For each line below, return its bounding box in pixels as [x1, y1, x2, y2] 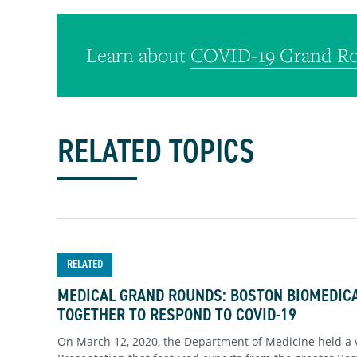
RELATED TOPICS [57, 130, 254, 173]
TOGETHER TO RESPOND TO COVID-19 [57, 302, 296, 326]
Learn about [86, 42, 190, 69]
